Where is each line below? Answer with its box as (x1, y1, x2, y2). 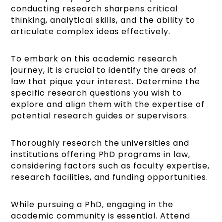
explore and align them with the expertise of (11, 99, 205, 111)
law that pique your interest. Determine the (11, 76, 200, 88)
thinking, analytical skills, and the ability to (11, 14, 195, 26)
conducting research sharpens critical (11, 3, 178, 15)
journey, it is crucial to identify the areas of (11, 64, 197, 76)
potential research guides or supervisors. (11, 110, 189, 122)
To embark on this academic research (11, 53, 177, 65)
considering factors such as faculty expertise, (11, 160, 210, 172)
